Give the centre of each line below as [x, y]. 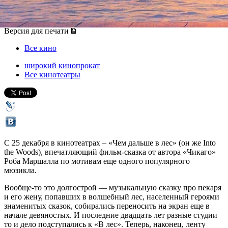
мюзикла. [20, 170]
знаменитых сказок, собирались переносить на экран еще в [107, 206]
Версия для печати [36, 31]
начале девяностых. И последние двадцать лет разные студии [111, 215]
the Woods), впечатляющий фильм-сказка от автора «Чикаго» [110, 152]
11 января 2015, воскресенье [150, 21]
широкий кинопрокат [62, 65]
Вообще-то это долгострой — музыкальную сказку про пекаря [113, 187]
